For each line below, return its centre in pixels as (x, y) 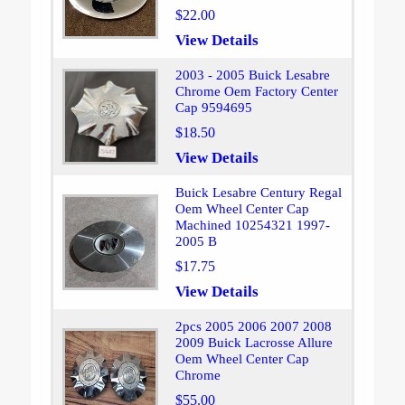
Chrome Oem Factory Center (256, 92)
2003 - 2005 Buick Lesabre (252, 75)
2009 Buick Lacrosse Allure (254, 343)
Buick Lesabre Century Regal (258, 193)
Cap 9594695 (213, 108)
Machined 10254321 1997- (252, 226)
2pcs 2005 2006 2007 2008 (253, 327)
